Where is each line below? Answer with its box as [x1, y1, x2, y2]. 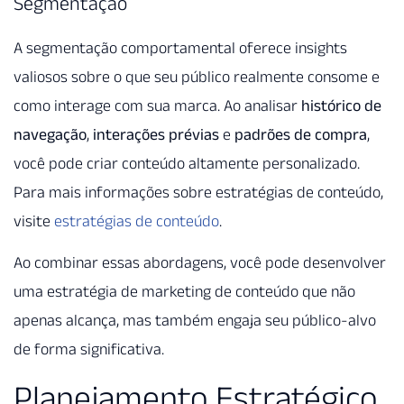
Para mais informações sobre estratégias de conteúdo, [14, 183, 383, 202]
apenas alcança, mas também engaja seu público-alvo [14, 311, 376, 330]
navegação [14, 125, 87, 144]
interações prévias [93, 125, 219, 144]
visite [14, 212, 54, 231]
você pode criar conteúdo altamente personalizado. [14, 154, 360, 173]
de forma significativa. [14, 340, 164, 359]
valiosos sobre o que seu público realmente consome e [14, 68, 380, 87]
